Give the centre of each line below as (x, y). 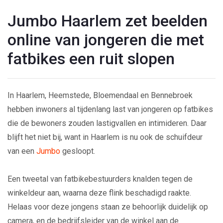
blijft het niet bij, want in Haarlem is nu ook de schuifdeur (105, 137)
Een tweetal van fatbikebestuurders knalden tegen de (100, 179)
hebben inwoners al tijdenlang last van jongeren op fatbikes (110, 109)
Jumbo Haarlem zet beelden (108, 21)
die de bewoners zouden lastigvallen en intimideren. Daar (107, 123)
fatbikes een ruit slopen (91, 58)
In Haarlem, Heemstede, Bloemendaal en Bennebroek (100, 95)
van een (22, 151)
